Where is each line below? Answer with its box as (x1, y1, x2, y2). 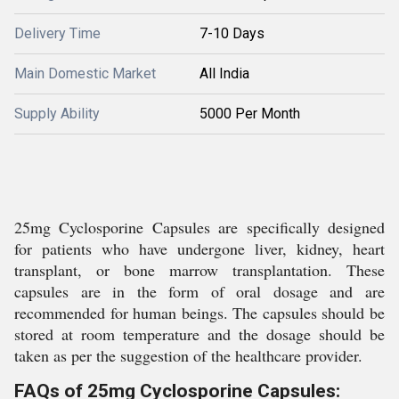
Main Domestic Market (14, 65, 156, 82)
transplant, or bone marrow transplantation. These (14, 259, 385, 281)
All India (199, 65, 249, 82)
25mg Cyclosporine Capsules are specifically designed (14, 216, 385, 238)
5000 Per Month (199, 105, 300, 122)
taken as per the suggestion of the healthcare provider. (14, 345, 362, 366)
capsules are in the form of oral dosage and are (14, 281, 385, 302)
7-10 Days (199, 25, 265, 42)
